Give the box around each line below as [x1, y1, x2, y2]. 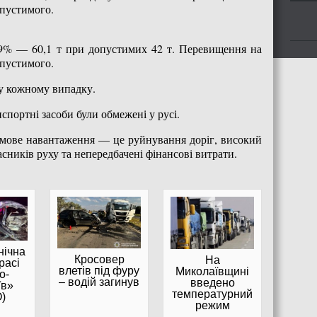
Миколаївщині [175, 265, 249, 278]
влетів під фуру [59, 265, 139, 277]
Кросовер [74, 253, 125, 265]
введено [190, 277, 235, 289]
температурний [172, 288, 253, 301]
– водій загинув [59, 276, 139, 288]
